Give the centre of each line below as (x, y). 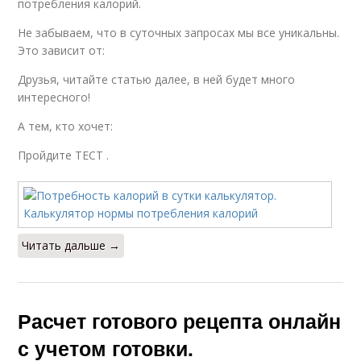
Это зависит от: (62, 50)
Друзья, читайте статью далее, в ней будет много (157, 79)
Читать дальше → (71, 245)
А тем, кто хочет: (66, 126)
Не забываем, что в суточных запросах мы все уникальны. (179, 33)
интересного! (54, 97)
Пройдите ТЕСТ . (64, 155)
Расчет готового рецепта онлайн (180, 321)
